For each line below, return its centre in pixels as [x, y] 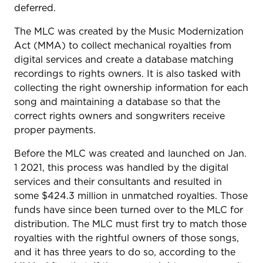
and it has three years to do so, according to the [125, 252]
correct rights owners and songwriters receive [119, 116]
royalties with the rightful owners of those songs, [127, 238]
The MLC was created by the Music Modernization [129, 31]
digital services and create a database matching [124, 59]
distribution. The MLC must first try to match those [130, 224]
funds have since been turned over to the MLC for [129, 210]
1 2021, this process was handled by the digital [121, 167]
